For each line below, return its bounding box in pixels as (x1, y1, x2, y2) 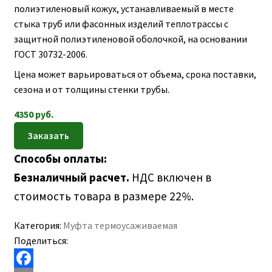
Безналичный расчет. (13, 169, 132, 185)
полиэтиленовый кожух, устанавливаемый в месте (13, 2, 234, 15)
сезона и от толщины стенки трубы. (13, 83, 169, 96)
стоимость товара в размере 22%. (13, 188, 194, 203)
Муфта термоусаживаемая (63, 219, 177, 231)
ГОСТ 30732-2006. (13, 48, 87, 61)
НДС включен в (131, 169, 211, 185)
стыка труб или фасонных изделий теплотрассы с (13, 18, 228, 30)
